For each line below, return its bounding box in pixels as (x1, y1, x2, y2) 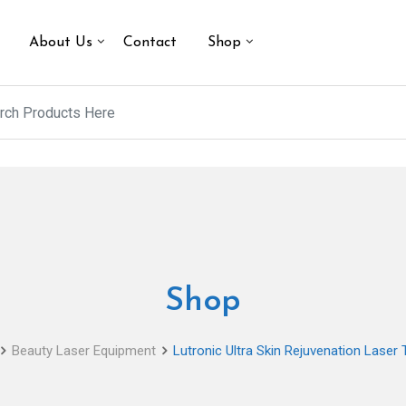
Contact (123, 35, 177, 51)
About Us (29, 35, 92, 51)
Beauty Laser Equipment (11, 343, 156, 360)
